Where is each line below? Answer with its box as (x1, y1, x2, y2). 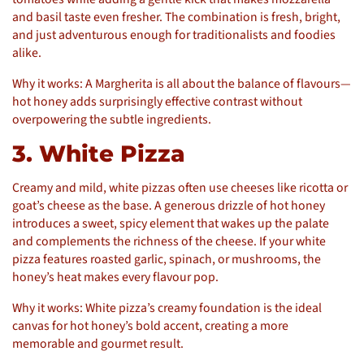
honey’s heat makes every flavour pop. (12, 267, 219, 286)
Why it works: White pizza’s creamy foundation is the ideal (12, 298, 322, 317)
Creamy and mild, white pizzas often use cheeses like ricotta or (12, 178, 348, 197)
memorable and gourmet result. (12, 334, 184, 353)
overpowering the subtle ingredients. (12, 110, 211, 128)
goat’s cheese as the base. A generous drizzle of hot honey (12, 196, 325, 214)
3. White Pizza (12, 139, 185, 167)
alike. (12, 43, 41, 62)
